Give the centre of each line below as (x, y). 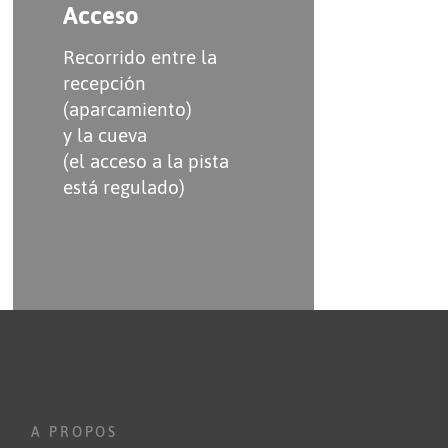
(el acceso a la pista (145, 161)
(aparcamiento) (127, 109)
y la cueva (104, 135)
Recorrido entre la (139, 57)
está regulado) (123, 187)
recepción (104, 83)
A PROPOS (75, 431)
